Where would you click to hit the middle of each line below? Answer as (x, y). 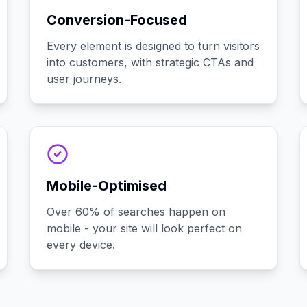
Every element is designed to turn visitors (153, 46)
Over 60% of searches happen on (136, 212)
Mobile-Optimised (106, 186)
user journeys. (84, 79)
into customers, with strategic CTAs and (150, 62)
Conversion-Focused (116, 20)
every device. (81, 245)
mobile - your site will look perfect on (144, 228)
